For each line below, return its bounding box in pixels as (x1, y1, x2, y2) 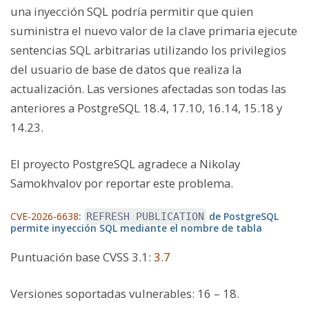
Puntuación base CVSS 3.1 (10, 249, 148, 266)
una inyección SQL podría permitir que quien (10, 3, 253, 19)
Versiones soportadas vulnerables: (10, 286, 195, 302)
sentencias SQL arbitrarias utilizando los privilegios (10, 41, 286, 58)
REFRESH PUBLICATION (86, 210, 204, 223)
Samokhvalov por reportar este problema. (10, 175, 233, 191)
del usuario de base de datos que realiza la (10, 61, 241, 77)
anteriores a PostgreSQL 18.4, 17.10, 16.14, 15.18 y (10, 99, 282, 116)
